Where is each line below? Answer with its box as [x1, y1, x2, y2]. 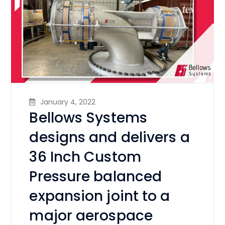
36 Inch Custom [29, 147, 141, 167]
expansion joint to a [29, 186, 170, 206]
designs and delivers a [29, 127, 190, 147]
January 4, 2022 [40, 96, 96, 107]
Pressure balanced [29, 166, 162, 186]
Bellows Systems [29, 107, 147, 128]
